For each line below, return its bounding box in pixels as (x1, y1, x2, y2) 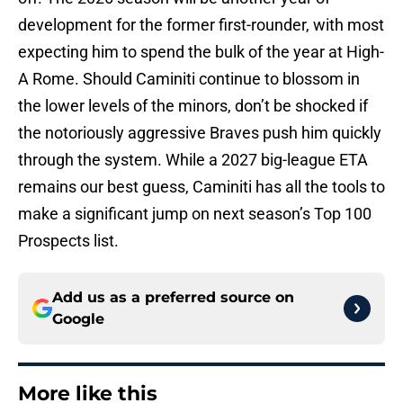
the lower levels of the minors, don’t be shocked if (18, 96, 368, 116)
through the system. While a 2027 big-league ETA (18, 150, 368, 170)
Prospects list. (18, 231, 119, 251)
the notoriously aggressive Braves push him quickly (18, 123, 381, 143)
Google (52, 310, 104, 328)
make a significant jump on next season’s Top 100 (18, 204, 372, 224)
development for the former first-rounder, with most (18, 15, 384, 35)
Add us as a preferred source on (52, 289, 294, 307)
